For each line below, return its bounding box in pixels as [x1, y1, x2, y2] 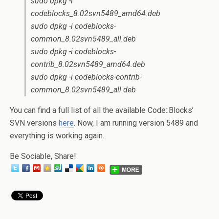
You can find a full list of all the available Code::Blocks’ [10, 106, 194, 115]
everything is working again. [10, 131, 104, 140]
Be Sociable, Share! [10, 152, 76, 161]
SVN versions [10, 118, 59, 128]
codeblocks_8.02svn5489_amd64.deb [31, 9, 160, 18]
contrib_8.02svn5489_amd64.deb [31, 60, 145, 69]
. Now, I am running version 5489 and [74, 118, 198, 128]
